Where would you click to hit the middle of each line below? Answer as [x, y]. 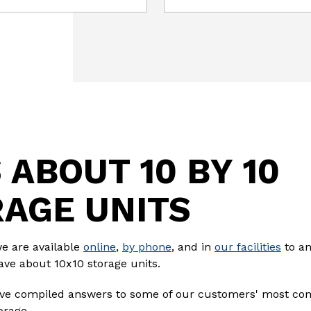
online [100, 246]
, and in [193, 246]
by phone [147, 246]
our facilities [248, 246]
